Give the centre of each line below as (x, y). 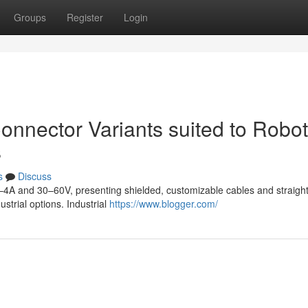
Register (85, 17)
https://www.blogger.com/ (164, 203)
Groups (30, 17)
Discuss (35, 176)
